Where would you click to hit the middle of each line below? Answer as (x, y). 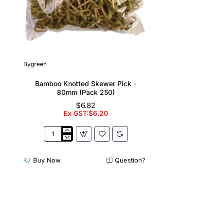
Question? (130, 160)
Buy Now (47, 160)
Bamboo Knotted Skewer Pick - (86, 83)
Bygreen (35, 64)
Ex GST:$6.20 (86, 113)
